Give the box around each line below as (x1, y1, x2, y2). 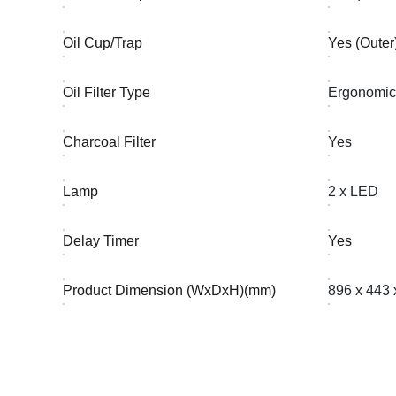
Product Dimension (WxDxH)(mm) (63, 283, 277, 298)
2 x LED (328, 184, 379, 199)
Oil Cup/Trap (63, 35, 143, 50)
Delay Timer (63, 233, 140, 248)
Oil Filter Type (63, 85, 151, 100)
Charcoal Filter (63, 134, 156, 149)
